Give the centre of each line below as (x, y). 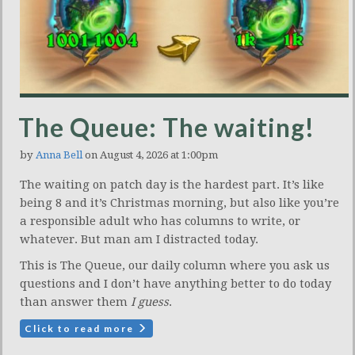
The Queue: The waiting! (166, 128)
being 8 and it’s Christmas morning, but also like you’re (179, 203)
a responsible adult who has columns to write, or (160, 221)
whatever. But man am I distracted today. (139, 240)
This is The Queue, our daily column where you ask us (175, 266)
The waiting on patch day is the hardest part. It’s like (172, 185)
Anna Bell (59, 155)
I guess (150, 302)
